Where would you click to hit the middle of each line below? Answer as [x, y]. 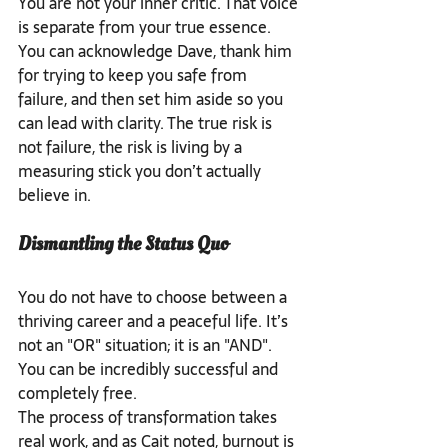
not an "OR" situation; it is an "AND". [147, 344]
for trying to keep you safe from [134, 74]
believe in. [54, 194]
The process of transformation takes [149, 416]
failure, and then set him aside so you [152, 98]
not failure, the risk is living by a [132, 146]
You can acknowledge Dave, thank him [157, 50]
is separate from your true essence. [146, 26]
